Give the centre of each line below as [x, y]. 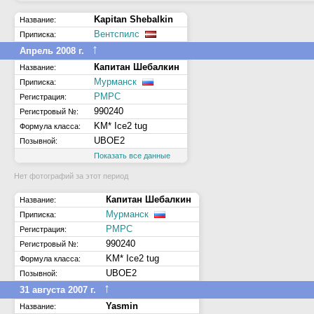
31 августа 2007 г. [58, 290]
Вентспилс [117, 34]
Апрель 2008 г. [52, 51]
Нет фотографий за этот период [71, 176]
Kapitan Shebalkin [134, 19]
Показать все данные [132, 156]
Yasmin [122, 306]
